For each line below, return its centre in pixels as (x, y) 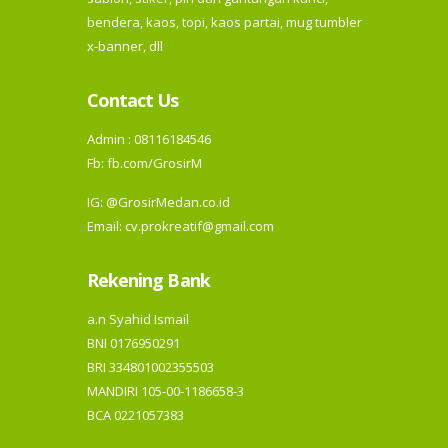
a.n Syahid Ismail (137, 319)
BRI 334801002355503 (150, 367)
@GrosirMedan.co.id (167, 202)
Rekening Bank (148, 280)
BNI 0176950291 (133, 343)
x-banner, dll (124, 46)
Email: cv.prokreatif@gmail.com (180, 226)
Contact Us (132, 100)
